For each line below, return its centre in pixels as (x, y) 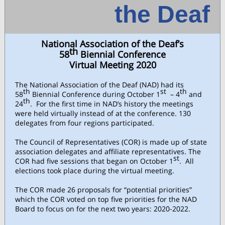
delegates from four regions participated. (85, 123)
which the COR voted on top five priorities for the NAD (106, 199)
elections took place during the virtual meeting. (95, 171)
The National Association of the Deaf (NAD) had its (99, 85)
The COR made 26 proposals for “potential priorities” (103, 190)
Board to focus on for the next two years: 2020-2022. (103, 209)
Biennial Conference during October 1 (95, 94)
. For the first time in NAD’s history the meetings (112, 104)
